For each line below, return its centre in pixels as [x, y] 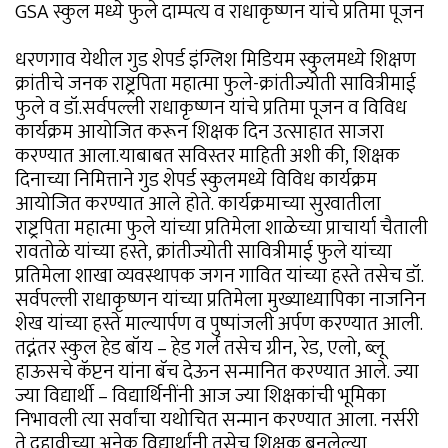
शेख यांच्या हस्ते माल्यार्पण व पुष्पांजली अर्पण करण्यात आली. [219, 324]
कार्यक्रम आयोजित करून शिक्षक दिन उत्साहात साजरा [199, 132]
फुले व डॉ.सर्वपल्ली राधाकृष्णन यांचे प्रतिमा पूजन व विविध [211, 108]
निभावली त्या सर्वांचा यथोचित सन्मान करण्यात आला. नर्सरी [217, 420]
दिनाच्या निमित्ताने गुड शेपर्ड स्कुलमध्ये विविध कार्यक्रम [196, 180]
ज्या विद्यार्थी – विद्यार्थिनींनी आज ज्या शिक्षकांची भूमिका [200, 396]
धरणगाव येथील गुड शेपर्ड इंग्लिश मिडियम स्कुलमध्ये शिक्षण [215, 60]
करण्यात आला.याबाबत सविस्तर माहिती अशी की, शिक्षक [207, 156]
